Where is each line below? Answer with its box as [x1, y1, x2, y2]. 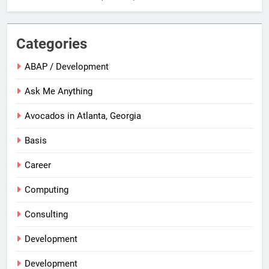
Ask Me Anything [25, 86, 92, 97]
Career [25, 160, 51, 171]
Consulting [25, 209, 68, 220]
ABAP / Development [25, 61, 109, 73]
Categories [16, 35, 87, 53]
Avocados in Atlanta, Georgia [25, 110, 141, 122]
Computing [25, 184, 68, 196]
